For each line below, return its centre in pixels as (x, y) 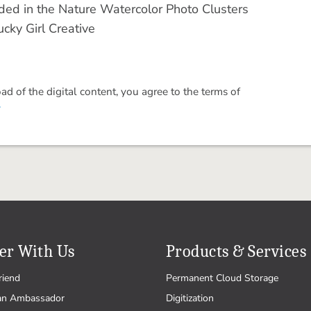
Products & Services (236, 251)
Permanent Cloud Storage (222, 278)
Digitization (190, 298)
